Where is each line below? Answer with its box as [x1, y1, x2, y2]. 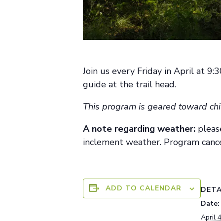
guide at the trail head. [83, 78, 176, 91]
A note [83, 123, 114, 135]
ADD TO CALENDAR [106, 184, 182, 193]
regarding [114, 123, 155, 135]
